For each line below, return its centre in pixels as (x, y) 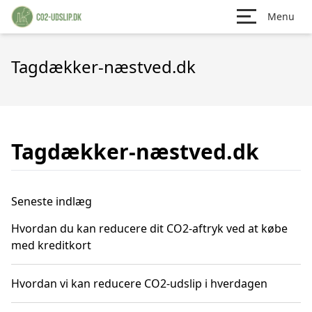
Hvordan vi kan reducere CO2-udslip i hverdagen (139, 283)
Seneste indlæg (52, 201)
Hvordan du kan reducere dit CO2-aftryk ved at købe (149, 228)
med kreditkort (51, 245)
